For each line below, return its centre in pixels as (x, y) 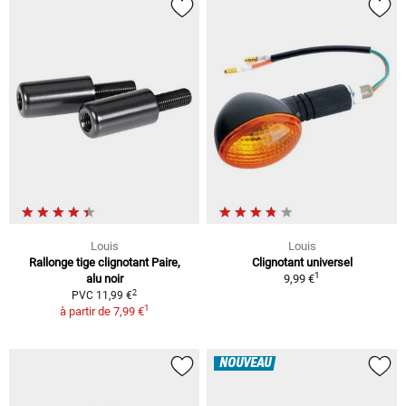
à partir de (86, 312)
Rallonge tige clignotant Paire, (104, 263)
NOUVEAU (245, 364)
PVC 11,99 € (102, 296)
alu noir (104, 279)
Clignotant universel (302, 263)
